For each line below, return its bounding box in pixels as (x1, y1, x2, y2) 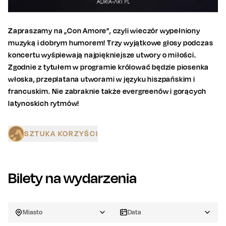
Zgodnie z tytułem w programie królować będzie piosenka (8, 63, 209, 72)
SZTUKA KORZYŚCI (24, 129, 98, 138)
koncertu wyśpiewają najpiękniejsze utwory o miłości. (8, 50, 196, 60)
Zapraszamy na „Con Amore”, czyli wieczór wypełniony (8, 26, 200, 35)
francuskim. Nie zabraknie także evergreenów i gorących (8, 87, 207, 96)
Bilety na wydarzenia (8, 169, 137, 187)
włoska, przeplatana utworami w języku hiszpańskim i (8, 75, 195, 84)
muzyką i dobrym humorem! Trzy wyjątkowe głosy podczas (8, 38, 213, 47)
